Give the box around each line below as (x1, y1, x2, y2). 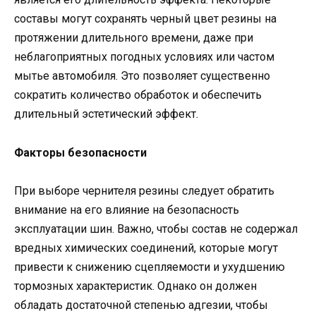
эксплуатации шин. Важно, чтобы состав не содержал (14, 221, 298, 236)
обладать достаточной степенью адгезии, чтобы (14, 298, 268, 312)
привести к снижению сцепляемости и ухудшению (14, 260, 285, 274)
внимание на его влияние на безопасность (14, 202, 239, 217)
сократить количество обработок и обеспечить (14, 88, 262, 102)
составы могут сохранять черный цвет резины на (14, 12, 276, 26)
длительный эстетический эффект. (14, 107, 198, 121)
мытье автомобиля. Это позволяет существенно (14, 69, 270, 83)
